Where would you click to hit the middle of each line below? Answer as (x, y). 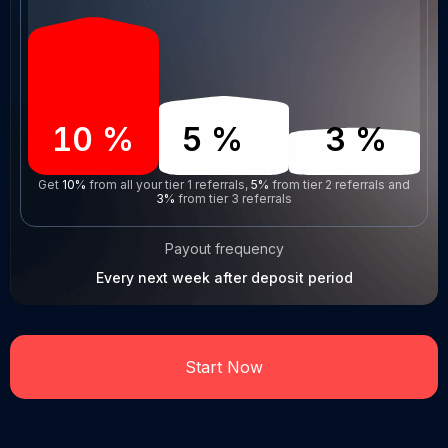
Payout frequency (224, 249)
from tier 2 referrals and (339, 185)
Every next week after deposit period (224, 278)
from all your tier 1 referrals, (168, 185)
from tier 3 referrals (233, 199)
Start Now (224, 367)
